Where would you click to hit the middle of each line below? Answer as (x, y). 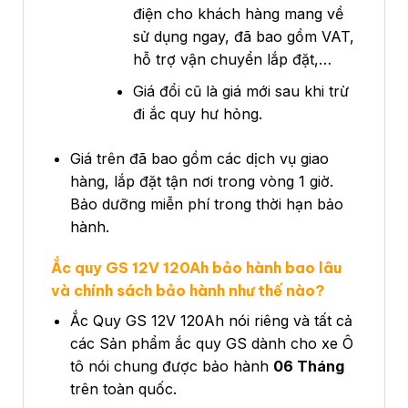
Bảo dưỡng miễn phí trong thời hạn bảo (206, 204)
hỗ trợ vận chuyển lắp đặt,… (232, 60)
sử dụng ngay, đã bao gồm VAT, (243, 37)
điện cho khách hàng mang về (238, 14)
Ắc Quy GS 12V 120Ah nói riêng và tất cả (211, 321)
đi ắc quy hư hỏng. (197, 113)
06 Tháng (308, 367)
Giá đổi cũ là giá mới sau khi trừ (240, 91)
